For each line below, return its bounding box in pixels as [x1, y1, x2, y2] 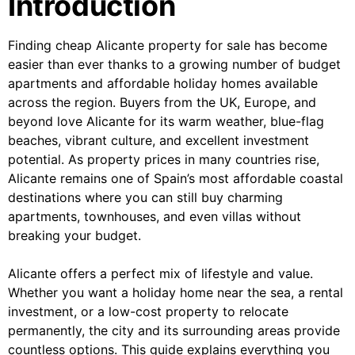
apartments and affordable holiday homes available [8, 75, 318, 92]
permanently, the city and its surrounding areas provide [8, 323, 340, 339]
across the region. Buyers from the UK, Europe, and [8, 94, 316, 111]
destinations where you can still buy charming [8, 189, 283, 206]
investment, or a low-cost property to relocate [8, 303, 288, 320]
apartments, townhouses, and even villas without [8, 208, 301, 225]
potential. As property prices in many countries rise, [8, 151, 319, 168]
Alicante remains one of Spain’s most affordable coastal [8, 170, 343, 187]
